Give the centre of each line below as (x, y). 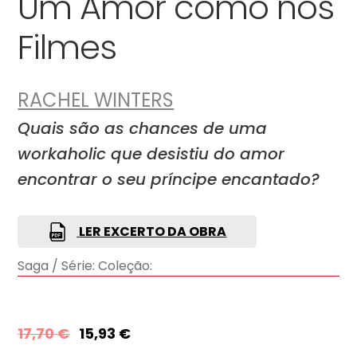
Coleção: (126, 266)
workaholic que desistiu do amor (151, 154)
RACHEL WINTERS (96, 100)
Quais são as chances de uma (143, 129)
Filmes (67, 47)
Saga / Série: (57, 266)
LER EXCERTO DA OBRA (153, 231)
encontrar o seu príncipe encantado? (169, 180)
